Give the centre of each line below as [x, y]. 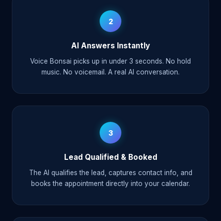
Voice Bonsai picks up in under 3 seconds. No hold [110, 61]
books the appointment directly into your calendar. [110, 184]
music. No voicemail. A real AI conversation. [110, 72]
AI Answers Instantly [110, 46]
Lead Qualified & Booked [110, 157]
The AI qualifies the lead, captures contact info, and [110, 173]
